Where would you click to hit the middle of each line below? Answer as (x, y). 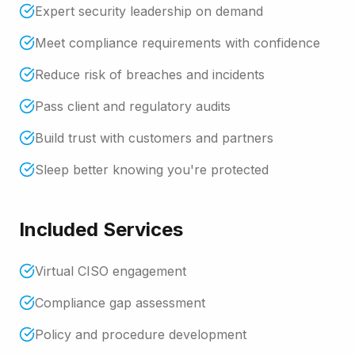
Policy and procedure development (141, 334)
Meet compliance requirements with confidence (177, 43)
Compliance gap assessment (120, 303)
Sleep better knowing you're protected (152, 170)
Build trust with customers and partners (154, 138)
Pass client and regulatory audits (133, 106)
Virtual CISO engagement (111, 271)
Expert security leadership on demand (149, 11)
